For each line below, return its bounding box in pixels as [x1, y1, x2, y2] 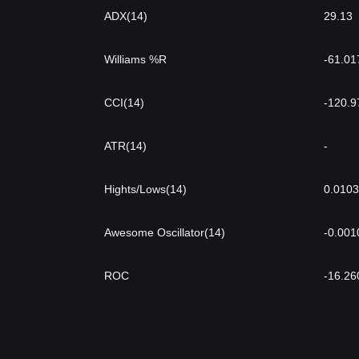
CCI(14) [104, 96, 144, 109]
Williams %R [104, 53, 167, 66]
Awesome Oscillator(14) [104, 226, 225, 239]
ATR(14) [104, 139, 147, 152]
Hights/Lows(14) [104, 183, 187, 196]
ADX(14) [104, 10, 147, 22]
